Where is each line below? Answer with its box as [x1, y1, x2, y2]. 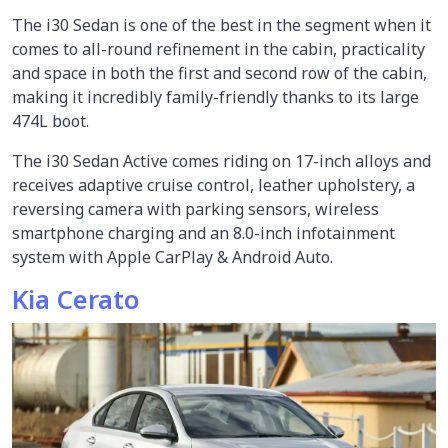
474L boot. [12, 110, 89, 132]
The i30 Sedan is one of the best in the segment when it [12, 14, 431, 36]
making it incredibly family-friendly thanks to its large [12, 86, 419, 108]
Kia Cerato [12, 282, 140, 317]
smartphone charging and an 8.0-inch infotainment [12, 222, 395, 244]
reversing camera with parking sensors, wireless [12, 198, 379, 220]
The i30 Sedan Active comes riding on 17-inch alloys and [12, 150, 431, 172]
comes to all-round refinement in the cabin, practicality [12, 38, 425, 60]
